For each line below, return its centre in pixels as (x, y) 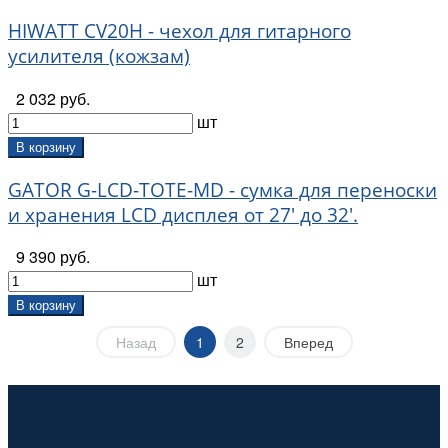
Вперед (308, 342)
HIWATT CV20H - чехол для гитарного (179, 31)
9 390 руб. (53, 257)
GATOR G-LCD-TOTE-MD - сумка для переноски (222, 189)
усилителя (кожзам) (99, 56)
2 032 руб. (53, 99)
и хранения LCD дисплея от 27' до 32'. (183, 214)
